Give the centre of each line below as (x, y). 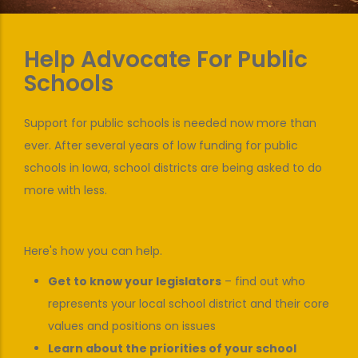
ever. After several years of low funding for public (161, 145)
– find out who (263, 281)
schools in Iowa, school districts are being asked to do (173, 168)
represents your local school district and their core (189, 304)
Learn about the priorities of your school (172, 348)
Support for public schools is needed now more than (170, 123)
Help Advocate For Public (166, 60)
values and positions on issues (132, 326)
